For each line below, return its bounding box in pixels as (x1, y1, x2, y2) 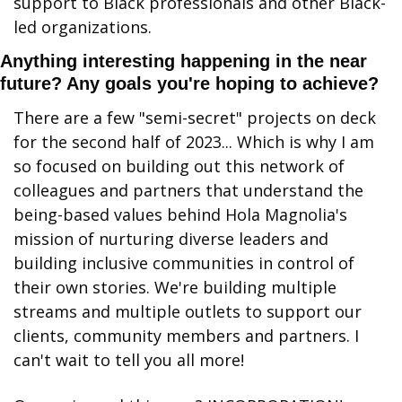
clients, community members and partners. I (13, 324, 359, 346)
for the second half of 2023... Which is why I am (13, 130, 374, 153)
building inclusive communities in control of (13, 251, 354, 274)
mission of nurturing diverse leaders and (13, 227, 328, 249)
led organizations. (13, 15, 152, 38)
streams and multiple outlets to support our (13, 300, 362, 322)
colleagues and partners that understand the (13, 179, 363, 201)
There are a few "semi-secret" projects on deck (13, 106, 376, 128)
